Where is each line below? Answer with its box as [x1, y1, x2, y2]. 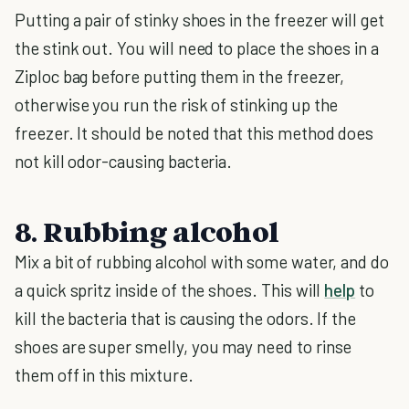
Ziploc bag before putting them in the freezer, [15, 66, 345, 87]
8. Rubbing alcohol [15, 214, 279, 248]
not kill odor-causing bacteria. [15, 151, 233, 172]
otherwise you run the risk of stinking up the [15, 94, 339, 115]
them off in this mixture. [15, 364, 194, 385]
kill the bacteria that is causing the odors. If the [15, 308, 357, 329]
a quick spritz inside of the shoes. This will [15, 279, 325, 300]
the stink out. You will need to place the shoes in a [15, 37, 380, 58]
